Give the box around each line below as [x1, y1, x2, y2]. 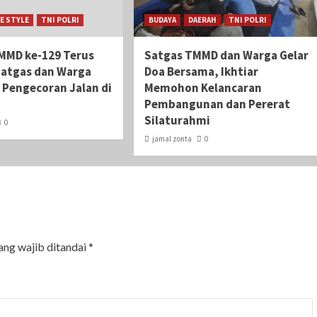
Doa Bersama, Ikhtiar [144, 64, 258, 80]
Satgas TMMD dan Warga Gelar [144, 47, 309, 64]
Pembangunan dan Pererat [144, 96, 290, 113]
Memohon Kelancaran [144, 80, 262, 96]
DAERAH [188, 15, 217, 25]
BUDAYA [148, 15, 176, 25]
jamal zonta [151, 134, 192, 144]
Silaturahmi [144, 113, 210, 129]
